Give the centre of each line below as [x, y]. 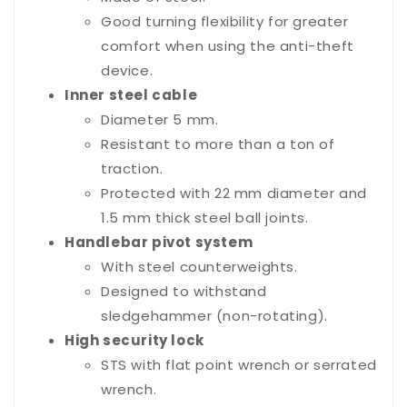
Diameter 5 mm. [160, 120]
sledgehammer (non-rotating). [214, 316]
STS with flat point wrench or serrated [239, 365]
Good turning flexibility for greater [225, 22]
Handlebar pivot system [159, 243]
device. [127, 71]
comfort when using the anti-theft [228, 46]
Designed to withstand [184, 292]
